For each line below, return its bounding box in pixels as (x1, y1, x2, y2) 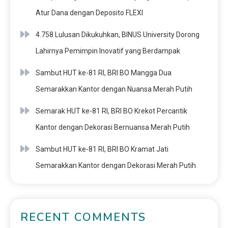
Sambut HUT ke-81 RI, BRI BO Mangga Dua (36, 68, 172, 77)
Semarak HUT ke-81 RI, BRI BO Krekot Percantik (36, 106, 187, 115)
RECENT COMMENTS (20, 209, 146, 225)
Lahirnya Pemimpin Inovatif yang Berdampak (36, 46, 180, 55)
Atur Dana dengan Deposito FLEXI (36, 8, 143, 17)
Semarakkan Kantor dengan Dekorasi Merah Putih (36, 161, 196, 169)
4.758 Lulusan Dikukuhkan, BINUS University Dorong (36, 30, 199, 39)
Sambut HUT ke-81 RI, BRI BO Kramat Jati (36, 145, 168, 153)
